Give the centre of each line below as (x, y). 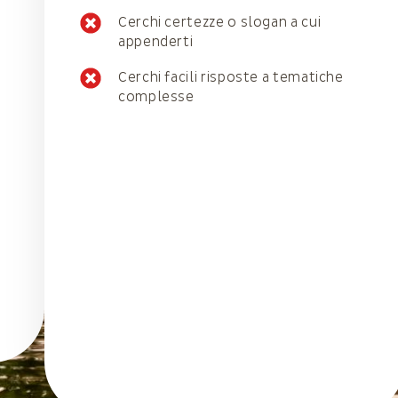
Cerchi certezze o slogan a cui (220, 22)
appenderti (156, 42)
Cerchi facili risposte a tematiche (231, 77)
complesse (156, 97)
